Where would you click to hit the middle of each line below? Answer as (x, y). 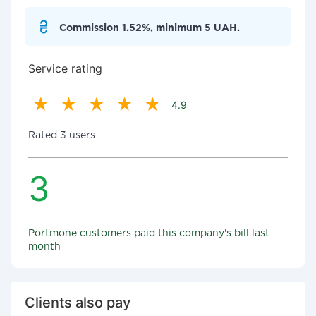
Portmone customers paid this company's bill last (149, 233)
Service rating (65, 68)
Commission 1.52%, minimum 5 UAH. (150, 28)
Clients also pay (78, 303)
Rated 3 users (62, 135)
